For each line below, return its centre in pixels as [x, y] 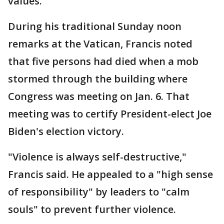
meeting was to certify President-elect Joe [110, 114]
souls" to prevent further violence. [92, 209]
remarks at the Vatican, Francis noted [100, 44]
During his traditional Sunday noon [95, 26]
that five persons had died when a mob [103, 61]
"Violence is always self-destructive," [97, 157]
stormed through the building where [98, 79]
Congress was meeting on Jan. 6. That [99, 96]
